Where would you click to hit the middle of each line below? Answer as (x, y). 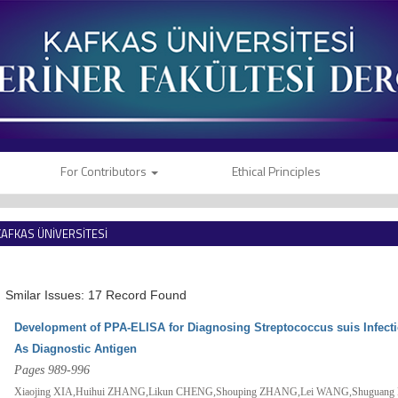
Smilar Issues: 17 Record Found (96, 295)
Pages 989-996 (52, 370)
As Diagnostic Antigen (76, 349)
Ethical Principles (276, 171)
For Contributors (105, 171)
